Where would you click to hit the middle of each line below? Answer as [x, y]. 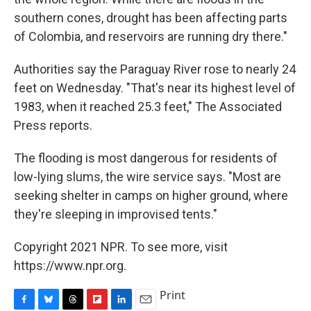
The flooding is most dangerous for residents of [146, 158]
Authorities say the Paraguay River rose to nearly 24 [155, 69]
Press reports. [53, 126]
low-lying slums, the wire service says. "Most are [148, 177]
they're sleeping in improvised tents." [116, 215]
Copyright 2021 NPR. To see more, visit [121, 247]
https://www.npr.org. [70, 266]
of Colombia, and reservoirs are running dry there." [151, 37]
